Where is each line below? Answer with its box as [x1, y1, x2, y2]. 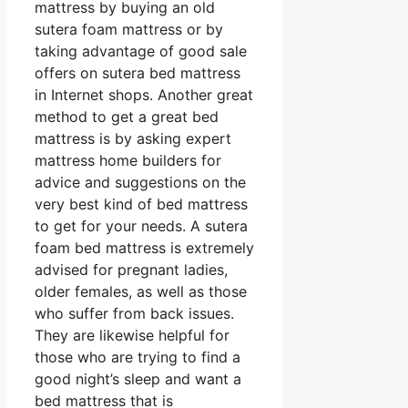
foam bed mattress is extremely [35, 239, 254, 258]
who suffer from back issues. [35, 304, 234, 323]
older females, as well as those [35, 282, 247, 301]
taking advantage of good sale [35, 42, 247, 61]
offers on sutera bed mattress [35, 64, 240, 83]
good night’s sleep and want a [35, 370, 241, 389]
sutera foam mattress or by [35, 20, 223, 39]
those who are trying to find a [35, 348, 240, 367]
